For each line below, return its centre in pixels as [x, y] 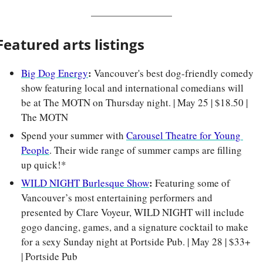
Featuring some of [193, 183]
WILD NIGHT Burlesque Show [85, 183]
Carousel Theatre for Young [183, 136]
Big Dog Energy [55, 73]
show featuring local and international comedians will [132, 88]
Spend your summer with [74, 136]
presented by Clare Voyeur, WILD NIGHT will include [133, 213]
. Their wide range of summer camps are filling [146, 150]
